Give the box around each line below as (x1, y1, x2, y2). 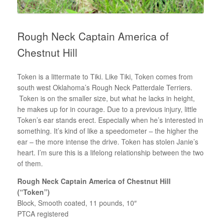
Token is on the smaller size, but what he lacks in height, (17, 93, 195, 103)
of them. (17, 158, 43, 168)
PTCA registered (17, 208, 69, 219)
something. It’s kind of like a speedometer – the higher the (17, 125, 198, 136)
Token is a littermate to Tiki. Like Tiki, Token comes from (17, 71, 193, 81)
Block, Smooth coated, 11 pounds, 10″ (17, 197, 137, 208)
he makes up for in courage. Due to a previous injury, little (17, 104, 197, 114)
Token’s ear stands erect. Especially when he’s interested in (17, 114, 203, 125)
